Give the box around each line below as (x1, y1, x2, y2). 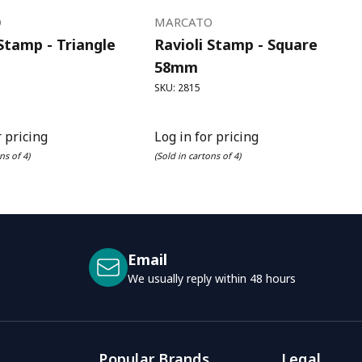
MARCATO (154, 14, 213, 31)
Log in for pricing (154, 128, 259, 146)
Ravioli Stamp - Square (154, 35, 318, 55)
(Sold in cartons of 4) (154, 149, 242, 162)
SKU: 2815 (154, 81, 201, 95)
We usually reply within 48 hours (128, 271, 296, 287)
